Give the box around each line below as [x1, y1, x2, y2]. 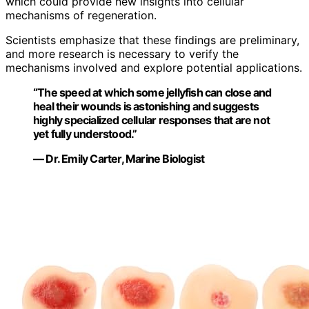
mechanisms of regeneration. [6, 8, 157, 23]
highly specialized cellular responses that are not [33, 113, 270, 128]
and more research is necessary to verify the [6, 47, 239, 61]
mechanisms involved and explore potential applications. [6, 61, 302, 75]
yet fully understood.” [33, 127, 137, 141]
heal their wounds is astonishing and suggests [33, 99, 259, 114]
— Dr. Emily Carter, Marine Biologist [33, 152, 205, 166]
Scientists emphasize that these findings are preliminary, [6, 33, 299, 48]
